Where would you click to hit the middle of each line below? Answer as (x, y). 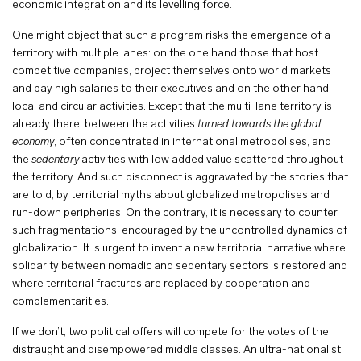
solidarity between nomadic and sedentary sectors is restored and (180, 266)
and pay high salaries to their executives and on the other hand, (172, 89)
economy (33, 142)
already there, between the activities (104, 124)
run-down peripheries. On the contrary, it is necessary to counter (175, 213)
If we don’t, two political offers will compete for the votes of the (170, 332)
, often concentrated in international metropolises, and (193, 142)
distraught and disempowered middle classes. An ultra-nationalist (176, 350)
